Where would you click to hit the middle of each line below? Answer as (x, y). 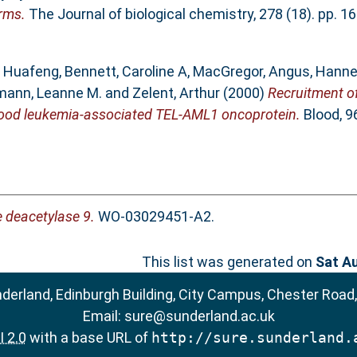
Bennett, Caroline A (126, 72)
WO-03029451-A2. (154, 216)
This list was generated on (229, 261)
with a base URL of (88, 337)
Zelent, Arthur (176, 93)
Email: (103, 316)
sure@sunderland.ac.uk (199, 316)
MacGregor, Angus (251, 72)
